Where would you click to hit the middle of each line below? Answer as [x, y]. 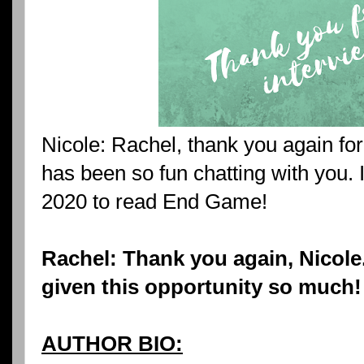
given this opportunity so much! [201, 287]
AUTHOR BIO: [112, 344]
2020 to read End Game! [154, 202]
